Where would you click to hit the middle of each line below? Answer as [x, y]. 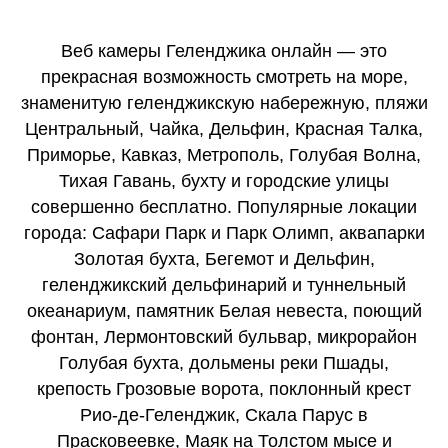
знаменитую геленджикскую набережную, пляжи [224, 103]
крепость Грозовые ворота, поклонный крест [224, 389]
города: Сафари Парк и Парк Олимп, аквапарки [224, 233]
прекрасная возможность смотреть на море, [224, 77]
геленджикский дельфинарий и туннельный [224, 285]
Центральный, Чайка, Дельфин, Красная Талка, [224, 129]
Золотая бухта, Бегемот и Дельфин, [224, 259]
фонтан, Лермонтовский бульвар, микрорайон [224, 337]
